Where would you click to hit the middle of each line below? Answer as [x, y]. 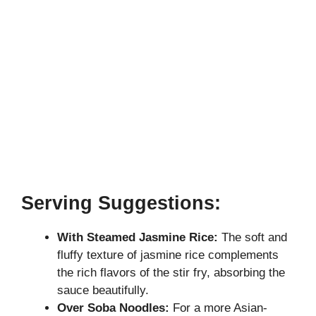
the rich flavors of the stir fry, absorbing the [171, 273]
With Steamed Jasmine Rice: [138, 238]
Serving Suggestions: [121, 203]
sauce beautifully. [103, 291]
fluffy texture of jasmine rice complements [168, 255]
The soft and [253, 238]
